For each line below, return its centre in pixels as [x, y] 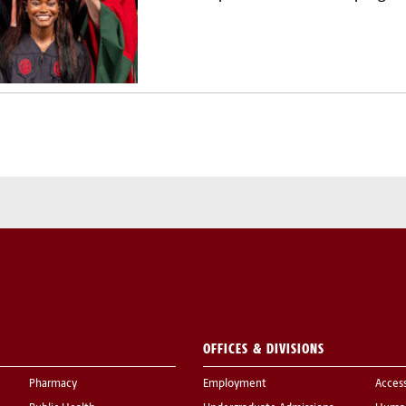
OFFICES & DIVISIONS [264, 349]
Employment [235, 385]
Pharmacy [53, 385]
